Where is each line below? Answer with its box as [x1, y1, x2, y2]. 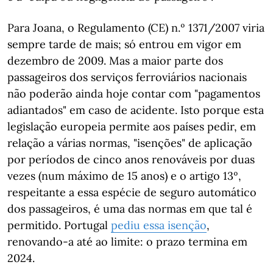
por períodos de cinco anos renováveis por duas [7, 152, 255, 166]
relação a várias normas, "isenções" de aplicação [7, 136, 252, 150]
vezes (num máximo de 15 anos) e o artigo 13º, [7, 169, 241, 183]
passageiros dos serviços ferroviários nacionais [7, 70, 247, 84]
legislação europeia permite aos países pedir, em [7, 119, 256, 133]
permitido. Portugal [7, 218, 111, 232]
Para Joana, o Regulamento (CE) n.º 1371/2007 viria [7, 21, 264, 35]
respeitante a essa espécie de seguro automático [7, 185, 257, 199]
